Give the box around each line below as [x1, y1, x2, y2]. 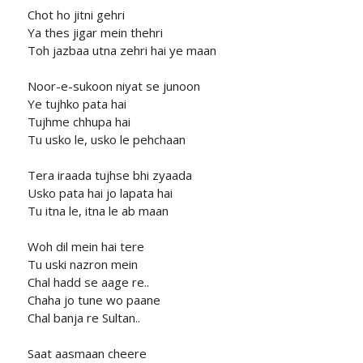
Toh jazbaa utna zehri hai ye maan [27, 42, 216, 59]
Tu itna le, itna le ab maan [27, 203, 169, 220]
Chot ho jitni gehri [27, 6, 125, 23]
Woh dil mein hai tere [27, 238, 144, 255]
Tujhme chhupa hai [27, 113, 130, 130]
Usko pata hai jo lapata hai [27, 185, 173, 202]
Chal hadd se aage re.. [27, 274, 149, 291]
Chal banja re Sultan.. [27, 310, 140, 327]
